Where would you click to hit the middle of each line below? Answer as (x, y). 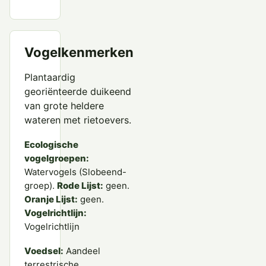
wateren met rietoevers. (78, 120)
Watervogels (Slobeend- (75, 172)
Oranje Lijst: (51, 199)
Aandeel (82, 251)
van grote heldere (64, 105)
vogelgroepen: (57, 158)
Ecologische (51, 144)
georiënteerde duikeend (78, 91)
